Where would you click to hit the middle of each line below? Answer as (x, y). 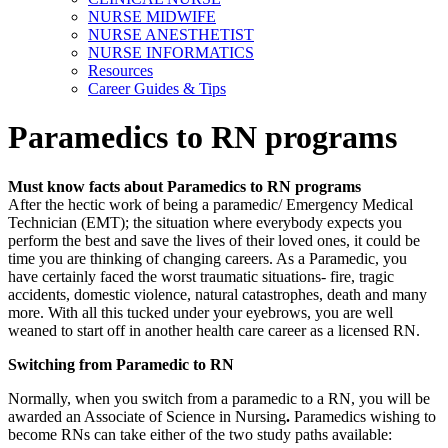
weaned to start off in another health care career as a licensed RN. (214, 330)
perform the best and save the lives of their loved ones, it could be (214, 240)
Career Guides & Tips (157, 88)
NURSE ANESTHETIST (171, 34)
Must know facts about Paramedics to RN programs (184, 186)
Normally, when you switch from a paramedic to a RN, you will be (219, 398)
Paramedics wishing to (365, 416)
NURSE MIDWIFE (152, 16)
